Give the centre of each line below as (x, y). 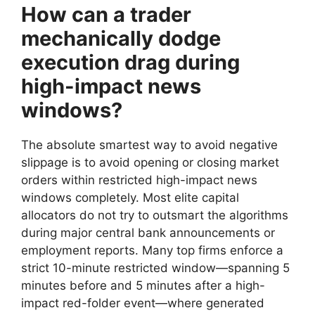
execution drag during (130, 62)
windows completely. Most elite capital (130, 197)
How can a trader (106, 14)
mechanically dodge (121, 38)
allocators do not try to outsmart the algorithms (155, 215)
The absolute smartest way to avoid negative (149, 144)
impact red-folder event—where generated (143, 303)
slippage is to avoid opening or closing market (150, 162)
